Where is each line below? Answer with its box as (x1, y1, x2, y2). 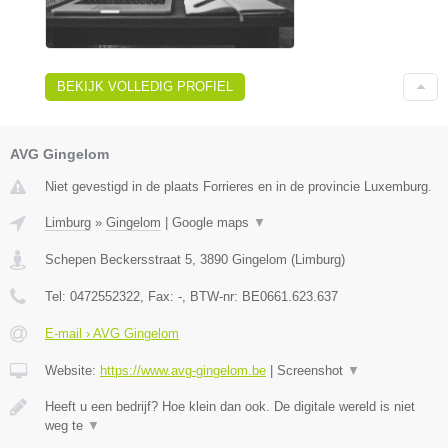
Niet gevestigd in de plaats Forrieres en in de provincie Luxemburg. (45, 178, 432, 194)
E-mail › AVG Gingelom (45, 325, 179, 341)
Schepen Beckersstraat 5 (45, 251, 192, 267)
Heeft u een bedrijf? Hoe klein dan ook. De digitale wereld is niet (45, 398, 415, 414)
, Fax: (140, 288, 178, 304)
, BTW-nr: (182, 288, 242, 304)
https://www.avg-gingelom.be (100, 362, 266, 378)
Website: (45, 362, 100, 378)
